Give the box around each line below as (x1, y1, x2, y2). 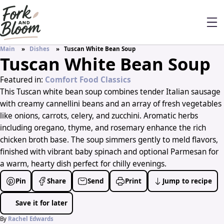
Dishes (29, 45, 50, 53)
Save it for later (15, 198, 67, 207)
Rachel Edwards (8, 214, 53, 222)
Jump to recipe (162, 176, 212, 185)
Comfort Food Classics (45, 74, 131, 85)
